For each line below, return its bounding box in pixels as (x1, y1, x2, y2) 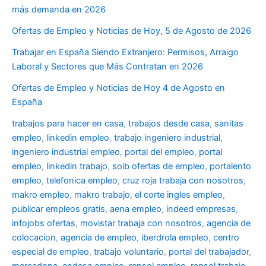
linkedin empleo (46, 132, 109, 143)
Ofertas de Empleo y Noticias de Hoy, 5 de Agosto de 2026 (12, 25, 251, 36)
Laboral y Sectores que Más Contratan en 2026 (12, 61, 203, 72)
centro (213, 232, 239, 243)
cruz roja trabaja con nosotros (122, 175, 243, 186)
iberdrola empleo (141, 232, 208, 243)
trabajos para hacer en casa (12, 118, 123, 129)
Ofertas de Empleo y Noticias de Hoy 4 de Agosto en (12, 82, 225, 93)
